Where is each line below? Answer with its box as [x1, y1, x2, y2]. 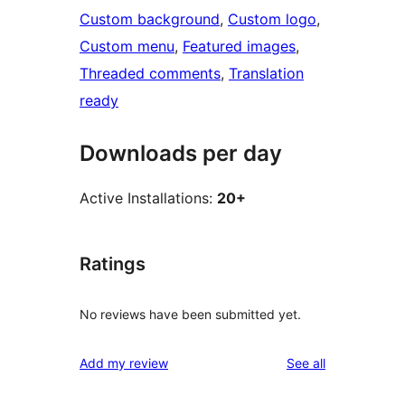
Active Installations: [80, 189, 217, 208]
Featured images [183, 37, 296, 56]
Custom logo [228, 10, 316, 29]
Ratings [80, 253, 146, 276]
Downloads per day [80, 140, 282, 167]
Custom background [80, 10, 220, 29]
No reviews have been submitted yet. [80, 306, 301, 322]
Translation [229, 64, 304, 83]
